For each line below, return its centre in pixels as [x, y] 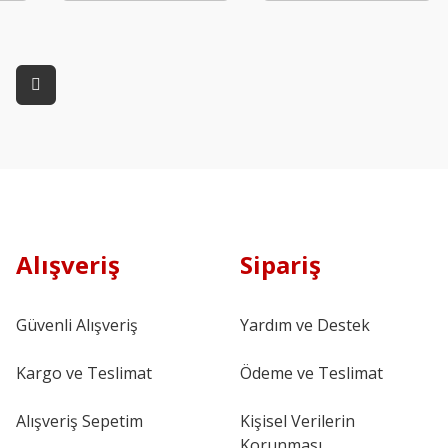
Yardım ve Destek [305, 325]
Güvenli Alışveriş [77, 325]
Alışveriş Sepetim [79, 421]
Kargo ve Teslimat [84, 373]
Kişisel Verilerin [297, 421]
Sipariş [280, 265]
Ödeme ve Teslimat [311, 373]
